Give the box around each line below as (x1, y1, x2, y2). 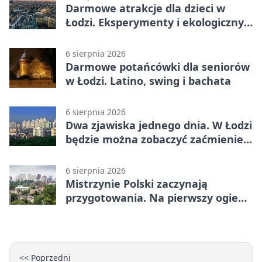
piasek (65, 205, 99, 219)
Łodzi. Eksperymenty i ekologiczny (65, 15, 244, 30)
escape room (65, 29, 133, 44)
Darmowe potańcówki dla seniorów (65, 60, 250, 74)
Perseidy (65, 146, 110, 161)
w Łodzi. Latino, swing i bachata (65, 74, 231, 88)
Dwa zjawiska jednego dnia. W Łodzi (65, 118, 252, 133)
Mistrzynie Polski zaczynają (65, 177, 208, 191)
